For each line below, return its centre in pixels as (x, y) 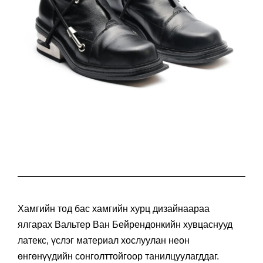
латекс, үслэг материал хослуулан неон (104, 240)
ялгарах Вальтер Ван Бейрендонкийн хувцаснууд (125, 224)
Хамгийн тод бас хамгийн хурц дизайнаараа (114, 208)
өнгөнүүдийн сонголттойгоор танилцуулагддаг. (118, 256)
